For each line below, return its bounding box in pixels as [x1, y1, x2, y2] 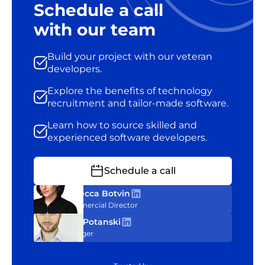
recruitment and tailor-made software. [47, 97, 228, 109]
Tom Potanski [62, 216, 121, 228]
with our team [33, 19, 156, 40]
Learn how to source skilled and [47, 119, 197, 131]
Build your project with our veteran [47, 50, 212, 62]
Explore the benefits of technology [47, 85, 212, 96]
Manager [62, 229, 93, 238]
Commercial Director [62, 201, 138, 210]
